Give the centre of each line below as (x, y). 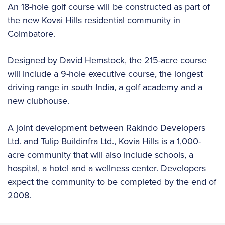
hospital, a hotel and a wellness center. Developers (107, 168)
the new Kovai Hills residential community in (94, 20)
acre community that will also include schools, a (100, 154)
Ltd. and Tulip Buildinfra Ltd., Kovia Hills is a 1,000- (104, 141)
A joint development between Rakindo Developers (106, 127)
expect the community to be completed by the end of (112, 182)
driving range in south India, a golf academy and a (105, 87)
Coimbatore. (31, 33)
